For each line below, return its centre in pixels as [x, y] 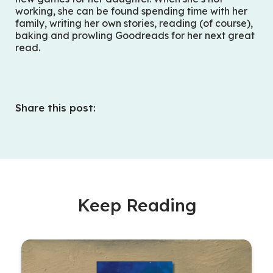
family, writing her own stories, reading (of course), [134, 23]
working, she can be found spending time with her [132, 11]
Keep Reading [136, 205]
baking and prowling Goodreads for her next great [135, 36]
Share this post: [56, 108]
